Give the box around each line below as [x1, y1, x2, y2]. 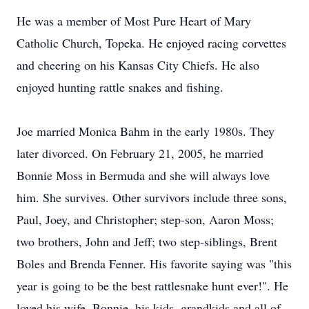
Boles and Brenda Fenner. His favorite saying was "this [17, 255, 292, 272]
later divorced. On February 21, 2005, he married [17, 145, 263, 161]
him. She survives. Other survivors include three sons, [17, 189, 287, 206]
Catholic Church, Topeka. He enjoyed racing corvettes [17, 34, 286, 51]
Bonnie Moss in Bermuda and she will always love [17, 167, 270, 183]
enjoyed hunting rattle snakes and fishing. [17, 79, 223, 95]
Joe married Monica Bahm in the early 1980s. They [17, 123, 275, 139]
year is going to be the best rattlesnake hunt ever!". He [17, 277, 288, 294]
